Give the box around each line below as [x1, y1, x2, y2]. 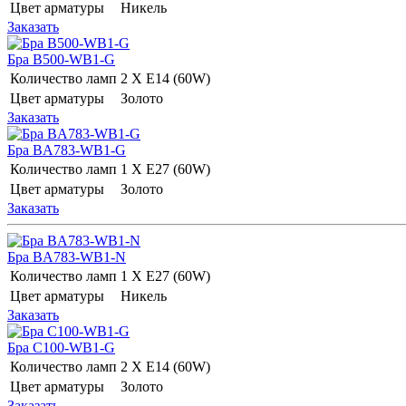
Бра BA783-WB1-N [7, 248, 126, 265]
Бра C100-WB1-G [7, 339, 115, 355]
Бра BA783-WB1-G [7, 141, 126, 158]
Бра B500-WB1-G [7, 51, 115, 67]
